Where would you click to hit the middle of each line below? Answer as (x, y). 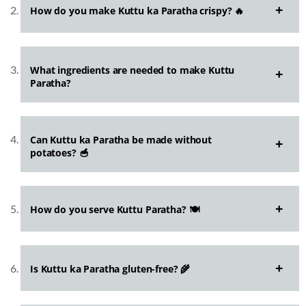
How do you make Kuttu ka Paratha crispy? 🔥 (137, 11)
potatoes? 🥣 (59, 153)
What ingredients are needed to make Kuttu (133, 70)
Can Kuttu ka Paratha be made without (121, 140)
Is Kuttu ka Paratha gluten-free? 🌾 (110, 269)
